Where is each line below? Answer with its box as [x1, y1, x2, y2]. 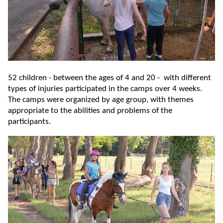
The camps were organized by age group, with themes [8, 96, 194, 104]
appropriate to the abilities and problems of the [8, 107, 172, 115]
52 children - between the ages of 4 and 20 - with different [8, 74, 211, 82]
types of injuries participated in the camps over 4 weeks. [8, 85, 202, 93]
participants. [8, 117, 51, 126]
